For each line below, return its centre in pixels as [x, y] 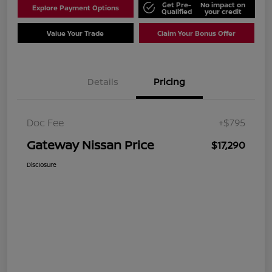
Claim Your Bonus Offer [197, 33]
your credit [223, 11]
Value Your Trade [76, 33]
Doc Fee [45, 123]
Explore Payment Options [75, 8]
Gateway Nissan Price [90, 145]
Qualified [176, 11]
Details [103, 82]
